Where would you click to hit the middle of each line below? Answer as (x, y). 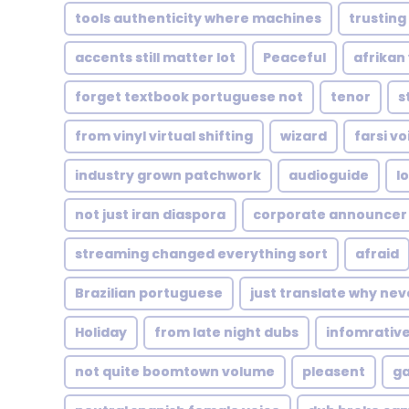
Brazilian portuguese (149, 293)
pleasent (334, 372)
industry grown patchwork (168, 175)
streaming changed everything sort (201, 254)
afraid (377, 254)
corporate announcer (330, 215)
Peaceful (294, 58)
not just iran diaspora (150, 215)
